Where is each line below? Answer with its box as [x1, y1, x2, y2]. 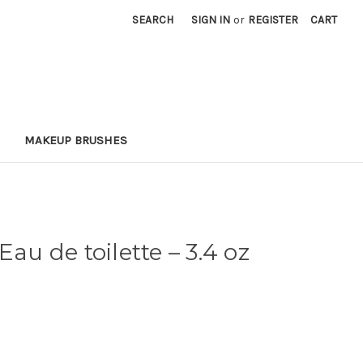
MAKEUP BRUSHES [24, 132, 127, 147]
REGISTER [248, 13, 299, 27]
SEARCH [132, 13, 174, 27]
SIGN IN [191, 13, 231, 27]
